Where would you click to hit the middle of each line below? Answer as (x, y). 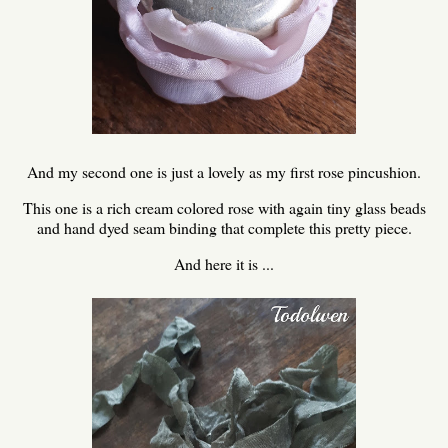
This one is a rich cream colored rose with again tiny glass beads (224, 207)
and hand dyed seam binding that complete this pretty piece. (224, 227)
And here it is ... (224, 263)
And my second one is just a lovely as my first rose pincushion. (224, 172)
